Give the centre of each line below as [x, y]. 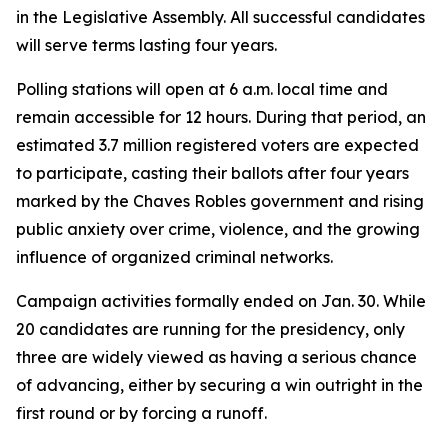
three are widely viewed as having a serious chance [216, 357]
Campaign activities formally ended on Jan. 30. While [221, 301]
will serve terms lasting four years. [146, 45]
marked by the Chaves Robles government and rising [220, 201]
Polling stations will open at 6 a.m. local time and [202, 89]
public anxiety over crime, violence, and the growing [218, 229]
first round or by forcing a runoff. [141, 413]
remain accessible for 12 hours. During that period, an [221, 117]
